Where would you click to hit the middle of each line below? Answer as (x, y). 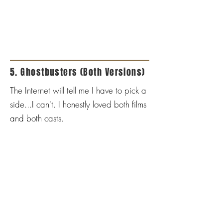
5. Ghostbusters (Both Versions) (78, 72)
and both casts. (37, 118)
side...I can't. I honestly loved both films (78, 104)
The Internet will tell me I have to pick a (78, 90)
